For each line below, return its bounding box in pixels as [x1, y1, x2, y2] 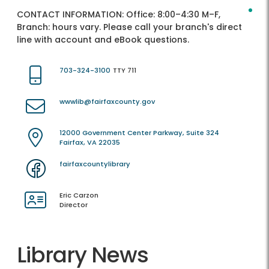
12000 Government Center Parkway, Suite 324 [59, 128, 219, 138]
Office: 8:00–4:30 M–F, [126, 8, 220, 21]
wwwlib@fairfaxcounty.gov [59, 97, 155, 107]
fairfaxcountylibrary [59, 159, 130, 169]
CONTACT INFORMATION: [17, 8, 126, 21]
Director [59, 200, 88, 210]
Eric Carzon [59, 190, 98, 201]
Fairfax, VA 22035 [59, 138, 120, 148]
